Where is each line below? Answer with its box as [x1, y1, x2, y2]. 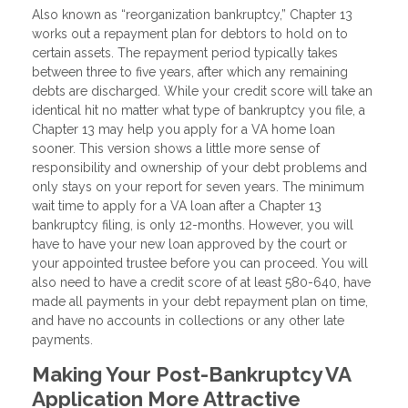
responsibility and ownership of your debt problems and [32, 159, 367, 175]
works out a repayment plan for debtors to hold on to [32, 25, 348, 41]
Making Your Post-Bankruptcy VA [32, 362, 351, 386]
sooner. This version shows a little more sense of [32, 140, 320, 156]
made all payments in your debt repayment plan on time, [32, 293, 368, 309]
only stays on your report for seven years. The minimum [32, 178, 364, 194]
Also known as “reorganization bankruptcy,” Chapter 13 [32, 6, 352, 22]
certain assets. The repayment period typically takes [32, 45, 338, 60]
